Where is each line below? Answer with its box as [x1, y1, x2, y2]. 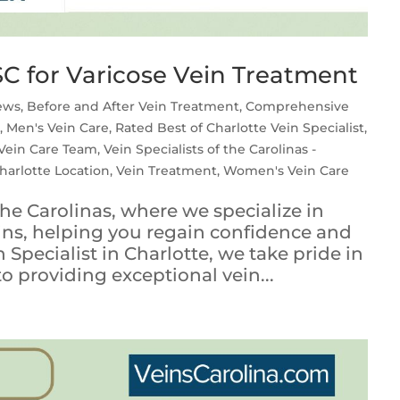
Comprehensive [246, 97, 350, 114]
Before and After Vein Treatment [27, 97, 240, 114]
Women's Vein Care [223, 162, 350, 179]
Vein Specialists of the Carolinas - [104, 140, 317, 157]
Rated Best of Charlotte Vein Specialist [115, 119, 365, 136]
